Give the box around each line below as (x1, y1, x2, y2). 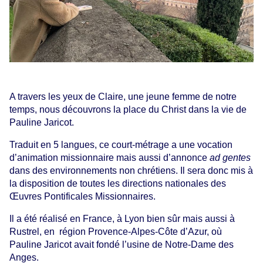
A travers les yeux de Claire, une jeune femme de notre (9, 91, 237, 102)
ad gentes (210, 152, 253, 163)
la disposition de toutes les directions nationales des (9, 178, 226, 188)
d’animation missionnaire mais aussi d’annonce (9, 152, 210, 163)
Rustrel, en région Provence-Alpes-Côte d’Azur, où (9, 226, 222, 237)
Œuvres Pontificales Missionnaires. (9, 191, 156, 201)
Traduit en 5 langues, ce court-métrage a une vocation (9, 139, 232, 150)
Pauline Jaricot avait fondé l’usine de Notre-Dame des (9, 239, 234, 249)
